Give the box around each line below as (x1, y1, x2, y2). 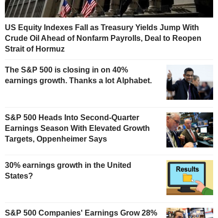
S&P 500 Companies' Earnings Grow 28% (5, 208, 157, 217)
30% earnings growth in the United (5, 161, 131, 169)
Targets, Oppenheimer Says (5, 134, 107, 143)
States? (5, 171, 33, 180)
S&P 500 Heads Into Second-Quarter (5, 113, 139, 122)
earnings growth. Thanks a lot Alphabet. (5, 76, 152, 85)
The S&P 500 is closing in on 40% (5, 66, 128, 74)
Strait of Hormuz (5, 45, 65, 54)
